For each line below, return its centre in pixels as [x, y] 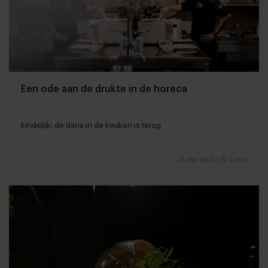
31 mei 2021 [196, 160]
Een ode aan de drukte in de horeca [104, 89]
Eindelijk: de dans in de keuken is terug [91, 125]
